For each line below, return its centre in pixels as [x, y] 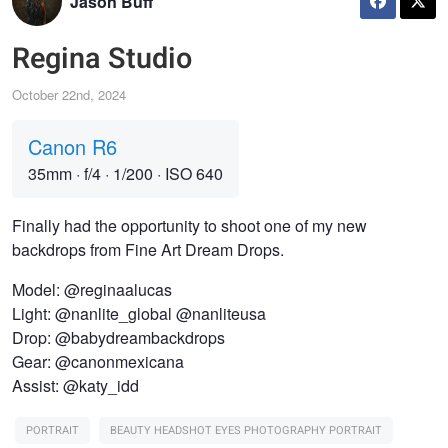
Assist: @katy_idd [75, 385]
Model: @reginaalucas [92, 289]
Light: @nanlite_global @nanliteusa [139, 313]
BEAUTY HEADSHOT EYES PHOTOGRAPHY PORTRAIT [246, 430]
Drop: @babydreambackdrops [118, 337]
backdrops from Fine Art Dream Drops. [148, 249]
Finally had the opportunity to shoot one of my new [189, 225]
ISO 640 [192, 173]
